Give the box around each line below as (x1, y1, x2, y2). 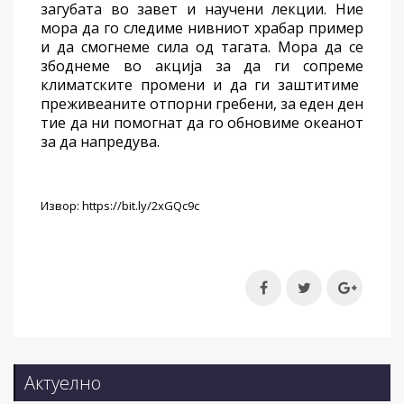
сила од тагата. (150, 37, 278, 58)
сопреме (303, 56, 364, 77)
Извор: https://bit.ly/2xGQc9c (41, 197, 199, 215)
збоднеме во (41, 56, 142, 77)
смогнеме (81, 37, 150, 58)
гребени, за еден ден (212, 94, 363, 115)
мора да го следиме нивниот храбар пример (41, 18, 363, 39)
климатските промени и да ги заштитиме (41, 75, 360, 96)
